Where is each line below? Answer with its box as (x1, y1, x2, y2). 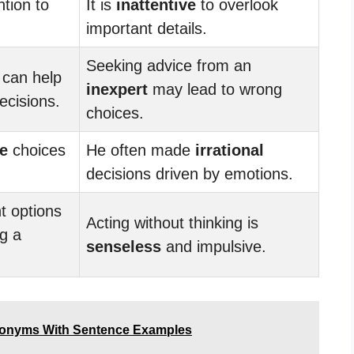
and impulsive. (161, 237, 266, 255)
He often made (86, 141, 195, 159)
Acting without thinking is (86, 213, 258, 232)
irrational (195, 141, 264, 159)
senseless (86, 237, 161, 255)
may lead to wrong (148, 80, 282, 98)
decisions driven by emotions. (86, 164, 293, 183)
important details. (86, 19, 207, 37)
